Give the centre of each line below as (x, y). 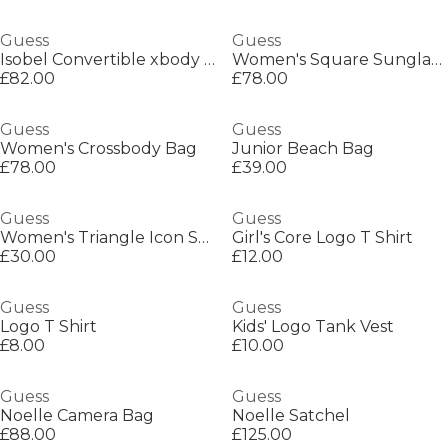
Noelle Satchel (290, 415)
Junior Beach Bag (302, 148)
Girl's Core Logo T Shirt (322, 237)
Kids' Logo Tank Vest (312, 326)
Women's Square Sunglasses (436, 59)
